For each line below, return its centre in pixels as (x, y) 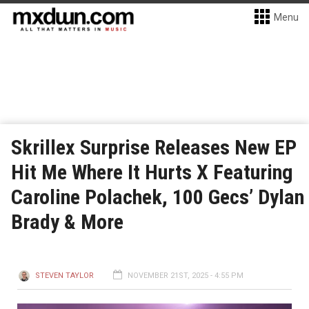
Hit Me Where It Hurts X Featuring (152, 172)
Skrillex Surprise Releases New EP (154, 147)
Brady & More (67, 222)
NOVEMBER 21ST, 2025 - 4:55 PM (186, 276)
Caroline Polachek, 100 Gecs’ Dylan (158, 197)
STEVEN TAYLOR (64, 276)
